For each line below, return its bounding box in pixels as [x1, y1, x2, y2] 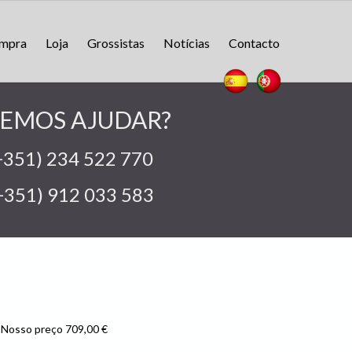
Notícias [163, 35, 210, 51]
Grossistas [87, 35, 145, 51]
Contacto [229, 35, 280, 51]
